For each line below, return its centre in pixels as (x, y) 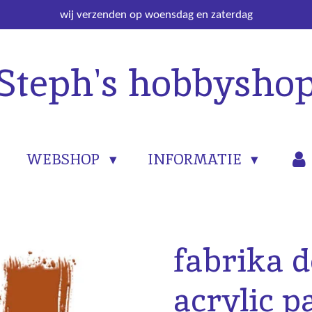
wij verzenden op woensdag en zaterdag (156, 15)
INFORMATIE (196, 159)
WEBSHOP (65, 159)
